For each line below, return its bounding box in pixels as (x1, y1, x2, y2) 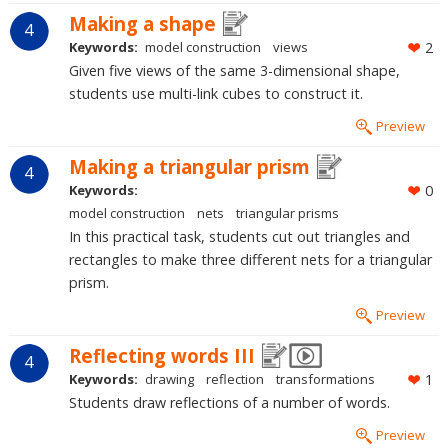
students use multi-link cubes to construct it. (68, 83, 363, 103)
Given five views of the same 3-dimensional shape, (68, 60, 400, 80)
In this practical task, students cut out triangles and (68, 226, 410, 246)
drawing (144, 370, 194, 389)
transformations (275, 370, 375, 389)
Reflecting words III (68, 343, 255, 369)
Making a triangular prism (68, 153, 310, 179)
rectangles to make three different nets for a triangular (68, 249, 432, 269)
